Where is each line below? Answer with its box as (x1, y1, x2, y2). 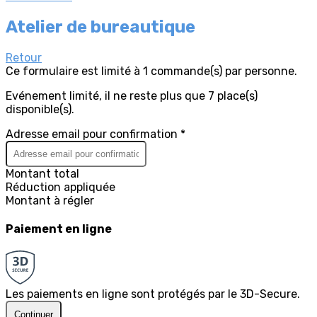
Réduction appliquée (6, 180, 115, 194)
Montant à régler (6, 193, 94, 207)
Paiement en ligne (6, 222, 112, 236)
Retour (6, 50, 42, 64)
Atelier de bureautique (6, 16, 195, 37)
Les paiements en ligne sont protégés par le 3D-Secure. (6, 287, 300, 301)
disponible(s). (6, 102, 74, 116)
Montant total (6, 166, 79, 180)
